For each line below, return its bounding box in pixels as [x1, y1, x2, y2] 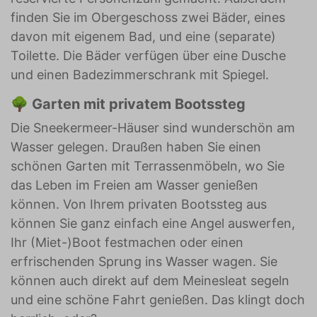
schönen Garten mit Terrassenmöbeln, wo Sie [11, 158, 284, 173]
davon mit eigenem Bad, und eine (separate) [11, 29, 276, 44]
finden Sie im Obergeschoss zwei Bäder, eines [11, 10, 285, 25]
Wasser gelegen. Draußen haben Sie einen [11, 139, 261, 154]
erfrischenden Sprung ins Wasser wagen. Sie [11, 254, 277, 269]
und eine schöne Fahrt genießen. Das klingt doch [11, 292, 305, 307]
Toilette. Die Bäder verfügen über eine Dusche [11, 48, 286, 63]
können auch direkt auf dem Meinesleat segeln [11, 273, 289, 288]
